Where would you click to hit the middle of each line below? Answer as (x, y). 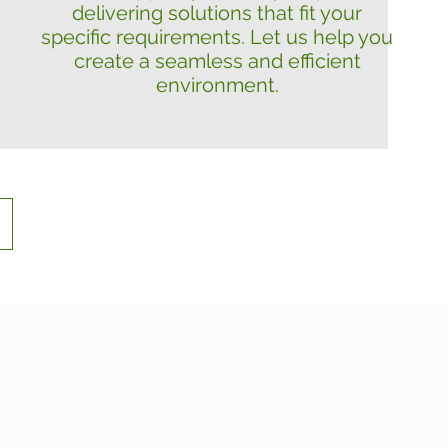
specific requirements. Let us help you (217, 37)
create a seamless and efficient (217, 61)
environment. (217, 85)
